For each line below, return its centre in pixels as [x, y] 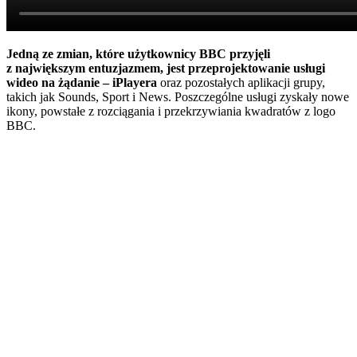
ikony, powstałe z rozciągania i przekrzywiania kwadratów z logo [171, 111]
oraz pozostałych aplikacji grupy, [241, 82]
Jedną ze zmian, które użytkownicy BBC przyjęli [138, 53]
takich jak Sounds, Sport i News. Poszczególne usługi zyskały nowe [178, 96]
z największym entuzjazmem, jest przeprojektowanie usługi [166, 68]
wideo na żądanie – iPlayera [82, 82]
